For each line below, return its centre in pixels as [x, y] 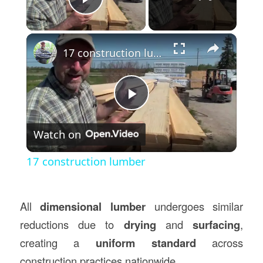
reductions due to [72, 225]
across [220, 243]
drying [140, 225]
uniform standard [146, 243]
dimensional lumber [93, 207]
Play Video [128, 15]
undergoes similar [195, 206]
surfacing [217, 225]
